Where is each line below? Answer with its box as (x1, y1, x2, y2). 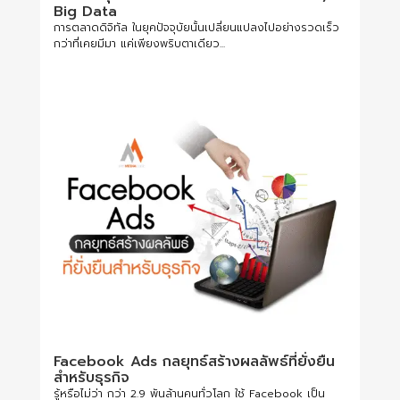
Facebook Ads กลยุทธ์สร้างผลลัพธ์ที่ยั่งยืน (53, 350, 335, 372)
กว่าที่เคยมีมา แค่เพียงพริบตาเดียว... (53, 35, 225, 52)
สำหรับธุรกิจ (53, 366, 129, 388)
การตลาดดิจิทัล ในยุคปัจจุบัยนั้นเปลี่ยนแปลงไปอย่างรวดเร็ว (53, 19, 339, 36)
